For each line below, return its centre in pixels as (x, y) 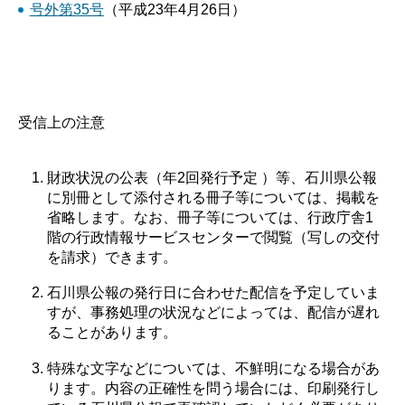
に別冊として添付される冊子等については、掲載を (213, 197)
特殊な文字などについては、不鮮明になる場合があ (213, 368)
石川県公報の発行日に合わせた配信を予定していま (213, 293)
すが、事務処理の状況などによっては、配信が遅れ (213, 313)
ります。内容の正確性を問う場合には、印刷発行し (213, 388)
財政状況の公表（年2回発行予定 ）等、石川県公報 (212, 177)
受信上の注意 (61, 122)
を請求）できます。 (116, 257)
